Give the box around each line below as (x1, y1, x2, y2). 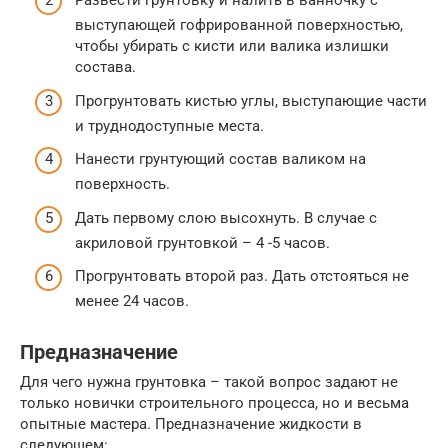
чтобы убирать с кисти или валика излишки (75, 37, 389, 56)
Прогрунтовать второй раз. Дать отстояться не (75, 267, 409, 286)
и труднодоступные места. (75, 116, 264, 135)
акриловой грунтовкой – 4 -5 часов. (75, 233, 330, 252)
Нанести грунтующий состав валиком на (75, 150, 366, 169)
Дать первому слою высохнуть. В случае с (75, 208, 377, 227)
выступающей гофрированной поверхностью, (75, 16, 403, 35)
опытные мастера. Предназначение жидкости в (20, 415, 362, 434)
